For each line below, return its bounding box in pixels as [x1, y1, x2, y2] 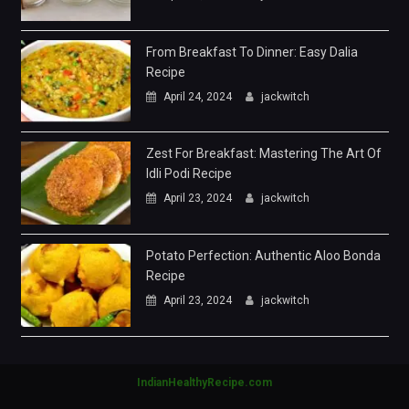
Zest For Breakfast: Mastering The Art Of [145, 146, 382, 162]
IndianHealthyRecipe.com [137, 375, 272, 389]
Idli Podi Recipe [145, 166, 232, 182]
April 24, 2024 [163, 89, 232, 103]
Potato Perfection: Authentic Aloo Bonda [145, 248, 381, 264]
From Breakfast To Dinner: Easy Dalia [145, 44, 358, 59]
